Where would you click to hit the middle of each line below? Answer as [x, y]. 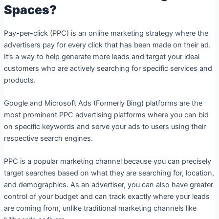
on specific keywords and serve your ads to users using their [105, 127]
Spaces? [30, 10]
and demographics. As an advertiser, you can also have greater [108, 185]
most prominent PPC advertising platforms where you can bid [106, 115]
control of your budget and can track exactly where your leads [107, 197]
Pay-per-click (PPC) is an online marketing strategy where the [106, 33]
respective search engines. [48, 139]
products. [20, 80]
